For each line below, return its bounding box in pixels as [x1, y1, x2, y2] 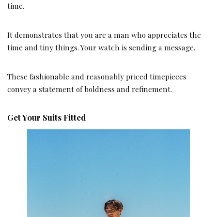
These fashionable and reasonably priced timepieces [7, 71, 186, 82]
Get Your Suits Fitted [7, 112, 86, 123]
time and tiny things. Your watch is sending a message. [7, 42, 195, 53]
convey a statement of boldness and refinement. [7, 84, 172, 94]
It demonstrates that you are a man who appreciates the [7, 30, 201, 40]
